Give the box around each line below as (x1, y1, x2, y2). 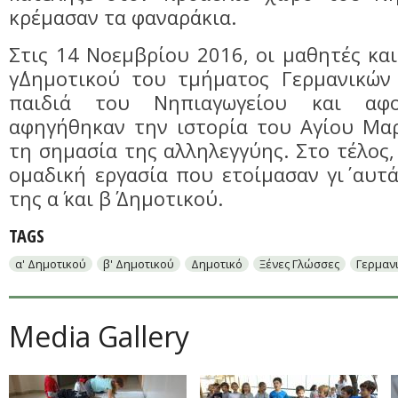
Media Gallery (9, 317, 189, 355)
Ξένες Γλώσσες (259, 256, 339, 272)
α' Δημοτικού (15, 256, 86, 272)
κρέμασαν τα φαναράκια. (9, 4, 236, 30)
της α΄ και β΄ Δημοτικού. (9, 186, 223, 211)
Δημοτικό (191, 256, 243, 272)
